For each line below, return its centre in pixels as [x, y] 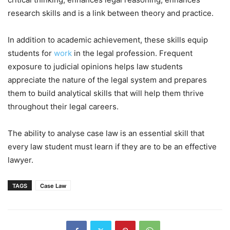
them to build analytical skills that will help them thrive [106, 93]
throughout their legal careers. [63, 106]
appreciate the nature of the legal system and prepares [107, 80]
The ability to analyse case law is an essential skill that [106, 133]
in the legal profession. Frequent [132, 53]
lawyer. [21, 160]
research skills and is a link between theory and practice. [111, 13]
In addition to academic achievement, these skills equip [108, 40]
